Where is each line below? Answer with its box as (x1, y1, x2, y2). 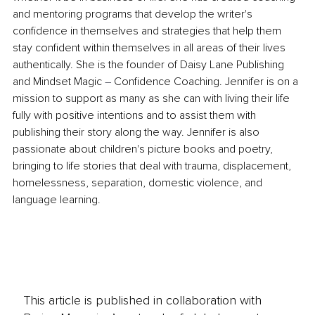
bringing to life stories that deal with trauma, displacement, (13, 159, 294, 174)
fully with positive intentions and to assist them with (13, 108, 259, 123)
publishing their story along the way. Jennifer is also (13, 125, 262, 140)
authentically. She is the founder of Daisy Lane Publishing (13, 58, 287, 72)
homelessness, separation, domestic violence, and (13, 176, 265, 191)
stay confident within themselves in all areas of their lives (13, 41, 288, 56)
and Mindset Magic (13, 75, 105, 89)
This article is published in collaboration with (22, 292, 262, 308)
